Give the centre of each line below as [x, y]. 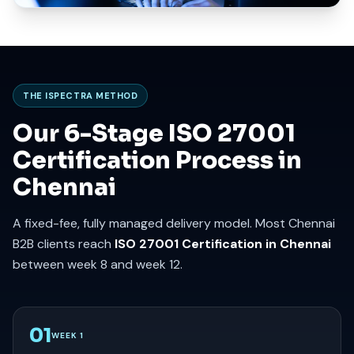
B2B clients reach [64, 243]
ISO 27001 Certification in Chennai [223, 243]
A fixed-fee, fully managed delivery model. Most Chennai [174, 223]
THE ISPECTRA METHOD [81, 95]
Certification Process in [157, 160]
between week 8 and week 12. [98, 264]
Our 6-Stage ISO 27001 [154, 133]
